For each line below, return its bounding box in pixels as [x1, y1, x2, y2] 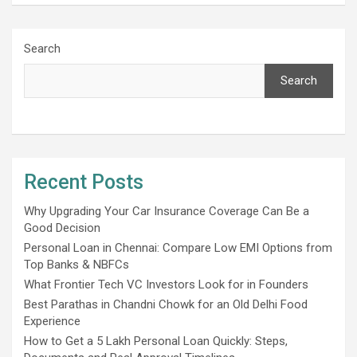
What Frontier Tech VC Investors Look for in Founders [24, 277, 308, 292]
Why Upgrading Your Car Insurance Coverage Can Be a [24, 203, 309, 218]
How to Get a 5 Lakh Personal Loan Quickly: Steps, [24, 333, 288, 348]
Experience [24, 313, 80, 328]
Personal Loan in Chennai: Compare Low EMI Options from [24, 240, 332, 255]
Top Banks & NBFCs [24, 257, 129, 272]
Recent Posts [24, 170, 143, 194]
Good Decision [24, 220, 100, 235]
